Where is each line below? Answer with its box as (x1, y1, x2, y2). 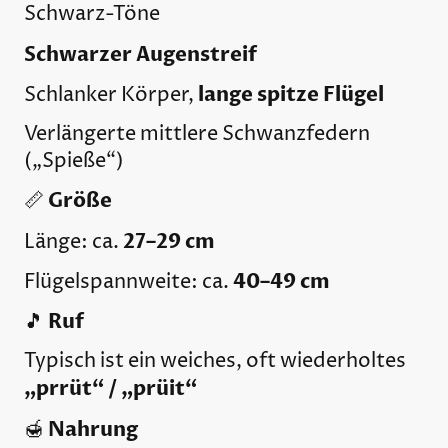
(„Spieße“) (24, 148, 124, 176)
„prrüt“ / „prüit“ (24, 375, 197, 403)
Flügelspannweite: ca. (24, 268, 233, 296)
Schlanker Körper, (24, 81, 198, 109)
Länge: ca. (24, 228, 123, 256)
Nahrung (48, 415, 138, 443)
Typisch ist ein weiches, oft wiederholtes (24, 348, 406, 376)
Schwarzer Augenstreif (24, 40, 257, 68)
